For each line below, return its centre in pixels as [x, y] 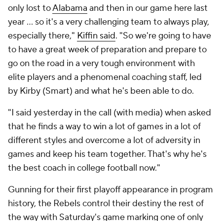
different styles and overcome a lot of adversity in [104, 140]
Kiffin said [96, 36]
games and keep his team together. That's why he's [107, 154]
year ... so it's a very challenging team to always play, [109, 22]
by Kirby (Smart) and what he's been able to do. [101, 91]
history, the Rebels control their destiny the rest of [106, 203]
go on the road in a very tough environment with [101, 63]
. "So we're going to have [163, 36]
